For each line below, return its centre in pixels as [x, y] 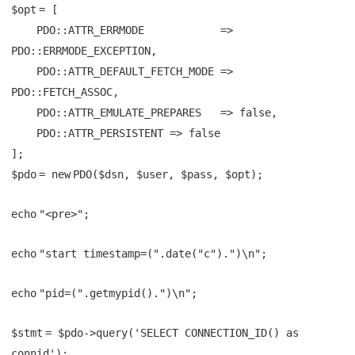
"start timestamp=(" [99, 253]
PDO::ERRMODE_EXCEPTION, [84, 50]
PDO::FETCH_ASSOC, [65, 92]
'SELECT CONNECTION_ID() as [216, 332]
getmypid [115, 293]
